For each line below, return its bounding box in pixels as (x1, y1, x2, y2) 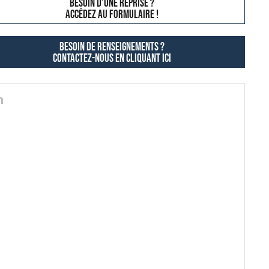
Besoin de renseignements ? (59, 40, 165, 55)
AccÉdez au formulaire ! (65, 8, 159, 22)
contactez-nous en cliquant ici (53, 52, 172, 66)
